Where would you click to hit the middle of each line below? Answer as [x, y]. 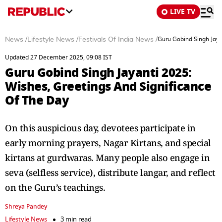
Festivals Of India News [116, 40]
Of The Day [37, 100]
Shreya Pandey [26, 207]
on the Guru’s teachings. [55, 187]
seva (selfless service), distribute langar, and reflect [110, 172]
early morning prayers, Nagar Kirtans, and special [108, 143]
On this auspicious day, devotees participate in [100, 128]
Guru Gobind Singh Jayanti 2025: [98, 73]
